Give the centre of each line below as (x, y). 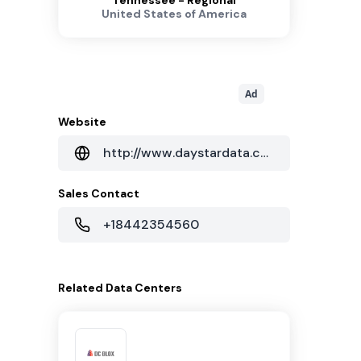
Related (82, 288)
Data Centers (144, 288)
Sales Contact (99, 193)
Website (82, 122)
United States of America (174, 14)
